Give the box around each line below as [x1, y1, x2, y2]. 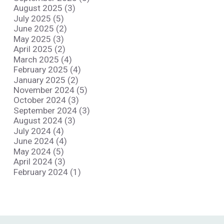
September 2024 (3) [13, 105, 90, 115]
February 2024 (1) [13, 166, 81, 177]
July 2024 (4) [13, 125, 64, 136]
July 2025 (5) [13, 13, 64, 23]
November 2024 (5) [13, 84, 87, 95]
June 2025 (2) [13, 23, 67, 34]
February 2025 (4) [13, 64, 81, 75]
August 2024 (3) [13, 115, 75, 126]
